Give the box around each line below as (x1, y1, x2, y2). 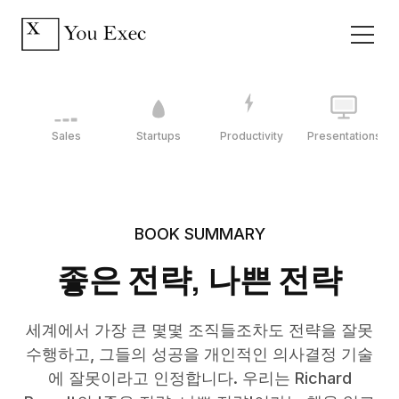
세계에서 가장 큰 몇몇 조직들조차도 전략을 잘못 (26, 321, 373, 339)
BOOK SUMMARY (134, 224, 265, 243)
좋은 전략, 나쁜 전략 (57, 257, 342, 301)
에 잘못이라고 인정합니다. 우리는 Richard (47, 369, 352, 387)
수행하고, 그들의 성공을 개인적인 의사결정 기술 (26, 345, 373, 363)
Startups (136, 128, 181, 142)
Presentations (306, 128, 381, 142)
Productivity (219, 128, 283, 142)
